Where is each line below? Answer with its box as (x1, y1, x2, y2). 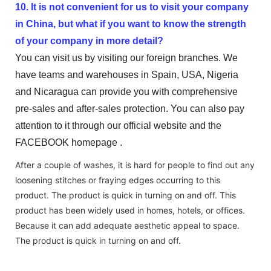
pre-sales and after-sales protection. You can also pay (15, 103, 244, 114)
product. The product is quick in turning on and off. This (15, 189, 236, 200)
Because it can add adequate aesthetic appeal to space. (15, 220, 240, 230)
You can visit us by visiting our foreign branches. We (15, 52, 238, 63)
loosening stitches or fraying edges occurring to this (15, 174, 220, 185)
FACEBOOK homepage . (15, 137, 122, 148)
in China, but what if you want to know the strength (15, 18, 246, 29)
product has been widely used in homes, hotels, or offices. (15, 204, 245, 215)
